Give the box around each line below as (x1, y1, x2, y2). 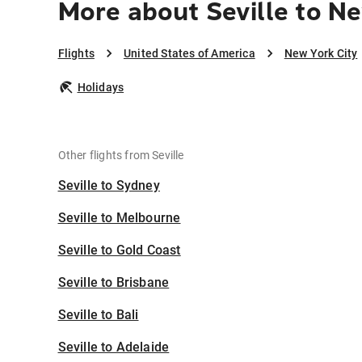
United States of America (123, 47, 255, 61)
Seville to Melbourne (57, 210, 181, 226)
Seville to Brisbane (57, 275, 170, 291)
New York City (284, 47, 358, 61)
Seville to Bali (57, 307, 139, 323)
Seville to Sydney (57, 178, 160, 194)
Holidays (77, 81, 124, 95)
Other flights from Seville (57, 149, 184, 162)
